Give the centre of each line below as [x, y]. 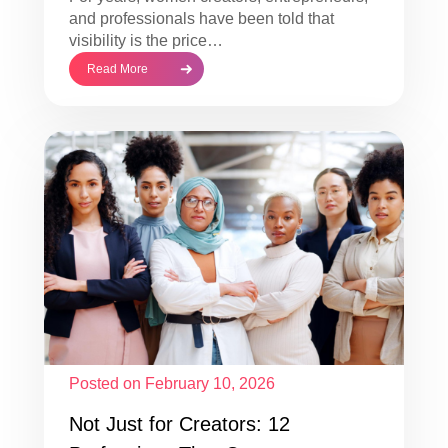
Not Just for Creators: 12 [179, 423]
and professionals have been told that [201, 18]
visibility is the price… [146, 40]
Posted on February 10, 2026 [172, 383]
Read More [117, 68]
